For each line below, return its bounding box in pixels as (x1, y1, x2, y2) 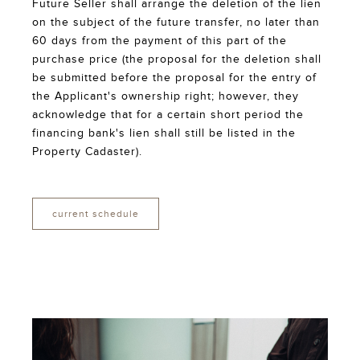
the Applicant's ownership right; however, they (32, 90, 299, 104)
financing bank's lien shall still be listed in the (32, 127, 296, 141)
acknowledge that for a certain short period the (32, 108, 304, 122)
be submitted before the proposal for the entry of (32, 72, 317, 85)
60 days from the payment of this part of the (32, 35, 287, 48)
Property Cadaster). (32, 145, 142, 159)
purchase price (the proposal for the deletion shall (32, 53, 321, 67)
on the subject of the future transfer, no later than (32, 16, 320, 30)
